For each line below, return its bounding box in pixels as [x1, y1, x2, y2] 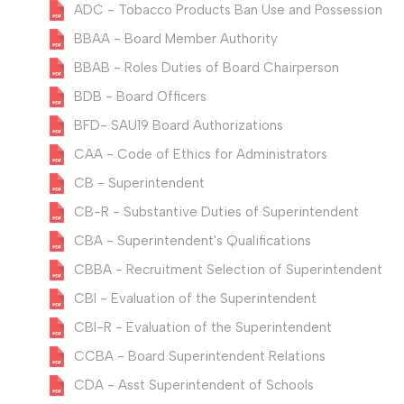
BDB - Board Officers [74, 88, 207, 106]
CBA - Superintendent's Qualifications [74, 233, 311, 250]
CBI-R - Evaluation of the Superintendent [74, 319, 332, 336]
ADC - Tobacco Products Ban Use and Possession [74, 2, 382, 19]
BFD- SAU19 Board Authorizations [74, 117, 283, 134]
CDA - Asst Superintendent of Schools [74, 377, 314, 394]
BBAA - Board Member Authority [74, 31, 278, 48]
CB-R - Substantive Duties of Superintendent [74, 204, 359, 221]
